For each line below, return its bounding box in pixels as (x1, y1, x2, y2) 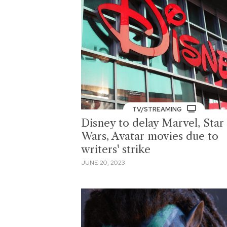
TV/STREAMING (132, 105, 183, 114)
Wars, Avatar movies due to (81, 130, 218, 143)
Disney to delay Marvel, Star (81, 117, 224, 130)
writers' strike (81, 143, 150, 156)
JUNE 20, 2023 (81, 158, 125, 167)
